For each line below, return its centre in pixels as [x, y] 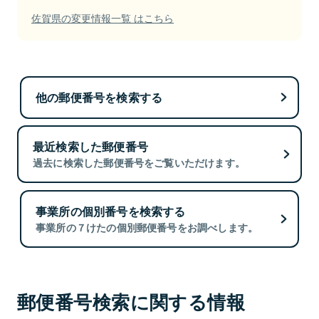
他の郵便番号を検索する [99, 97]
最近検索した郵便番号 [90, 147]
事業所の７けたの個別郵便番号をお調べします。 [147, 227]
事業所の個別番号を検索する [111, 211]
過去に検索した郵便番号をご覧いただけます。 [139, 163]
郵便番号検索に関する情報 [131, 302]
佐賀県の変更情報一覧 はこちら [103, 17]
